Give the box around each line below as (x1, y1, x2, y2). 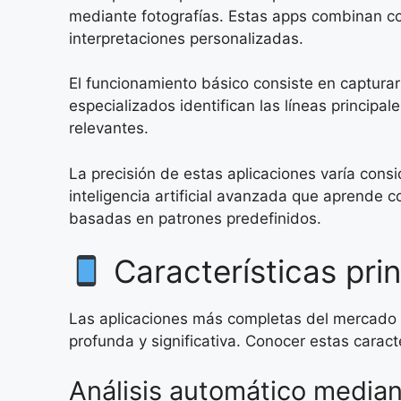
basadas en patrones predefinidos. (69, 209, 321, 227)
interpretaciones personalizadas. (69, 29, 303, 47)
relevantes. (69, 119, 149, 138)
